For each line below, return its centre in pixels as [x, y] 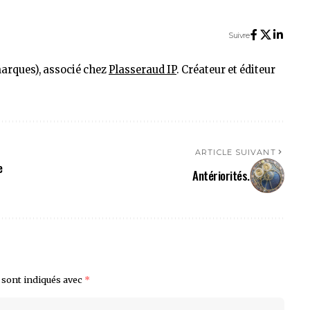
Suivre [239, 36]
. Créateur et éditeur [226, 70]
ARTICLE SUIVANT [236, 152]
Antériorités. [221, 176]
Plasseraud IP [143, 70]
